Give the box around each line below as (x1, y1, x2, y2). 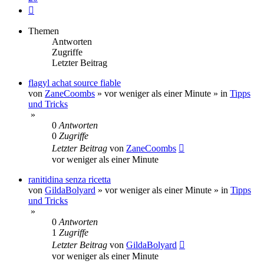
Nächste (34, 2, 64, 13)
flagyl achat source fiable (28, 77, 121, 88)
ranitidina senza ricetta (28, 174, 111, 184)
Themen (28, 25, 59, 36)
